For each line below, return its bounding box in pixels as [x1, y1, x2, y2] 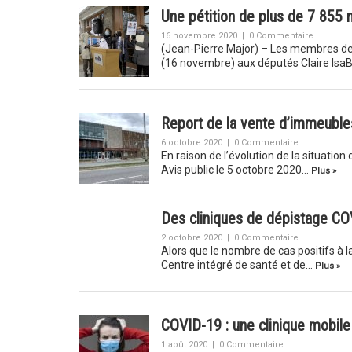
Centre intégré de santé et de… [160, 258, 315, 271]
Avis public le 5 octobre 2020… [160, 163, 311, 176]
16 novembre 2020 [160, 31, 237, 41]
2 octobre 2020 [160, 233, 222, 243]
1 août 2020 [160, 339, 207, 350]
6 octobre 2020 [160, 137, 222, 148]
